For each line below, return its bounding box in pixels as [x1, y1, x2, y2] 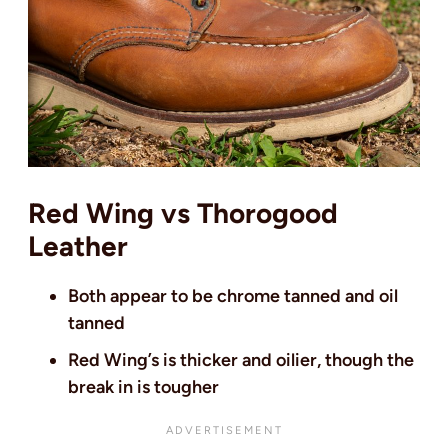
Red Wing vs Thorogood [28, 196, 338, 231]
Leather [28, 229, 128, 264]
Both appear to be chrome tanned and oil [68, 285, 398, 308]
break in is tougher [68, 376, 219, 399]
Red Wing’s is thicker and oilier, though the [68, 349, 414, 372]
